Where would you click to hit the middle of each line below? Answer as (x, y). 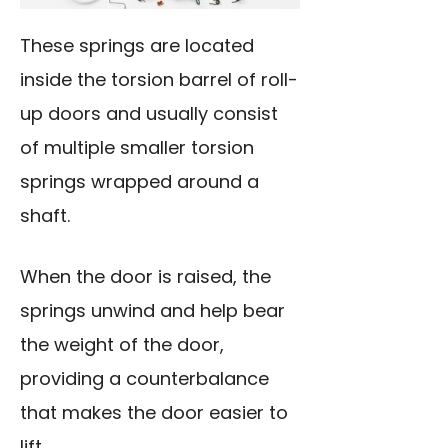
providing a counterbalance (144, 379)
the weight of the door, (122, 345)
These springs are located (137, 46)
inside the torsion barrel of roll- (159, 80)
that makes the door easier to (154, 413)
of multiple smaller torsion (137, 148)
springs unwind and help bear (152, 311)
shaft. (45, 216)
